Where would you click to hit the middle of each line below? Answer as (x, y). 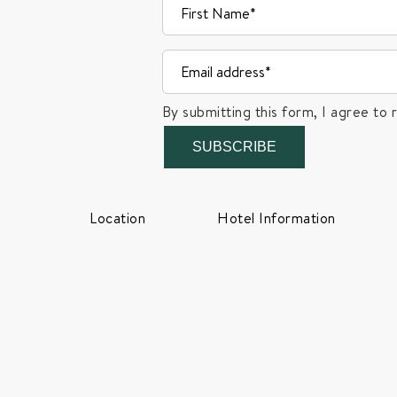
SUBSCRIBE (234, 146)
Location (118, 218)
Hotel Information (276, 218)
